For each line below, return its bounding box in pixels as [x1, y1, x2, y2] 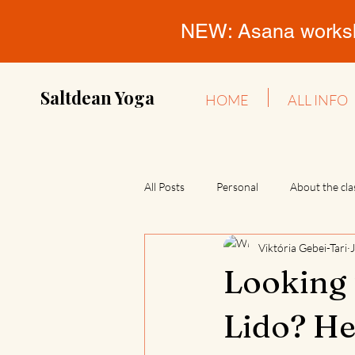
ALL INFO [288, 91, 348, 109]
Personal [216, 179, 258, 193]
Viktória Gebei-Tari [258, 240, 347, 254]
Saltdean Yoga [40, 86, 155, 109]
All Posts [144, 179, 185, 193]
